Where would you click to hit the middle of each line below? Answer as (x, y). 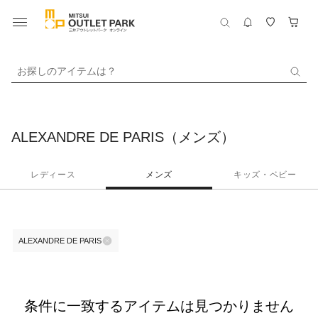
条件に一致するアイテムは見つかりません (159, 306)
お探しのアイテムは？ (67, 71)
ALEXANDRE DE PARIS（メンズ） (123, 137)
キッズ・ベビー (265, 175)
